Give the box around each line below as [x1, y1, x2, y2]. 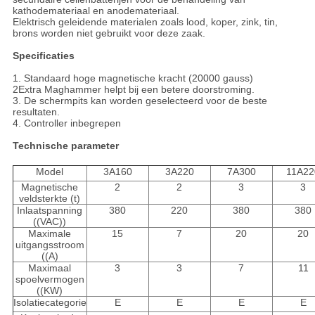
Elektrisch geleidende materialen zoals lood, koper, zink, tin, [12, 16, 278, 28]
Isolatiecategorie [13, 297, 86, 309]
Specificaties [12, 50, 75, 62]
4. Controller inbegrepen [12, 117, 121, 129]
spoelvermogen [15, 274, 84, 285]
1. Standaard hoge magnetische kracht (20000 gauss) [12, 72, 253, 84]
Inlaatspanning [17, 205, 83, 217]
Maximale [28, 228, 72, 240]
